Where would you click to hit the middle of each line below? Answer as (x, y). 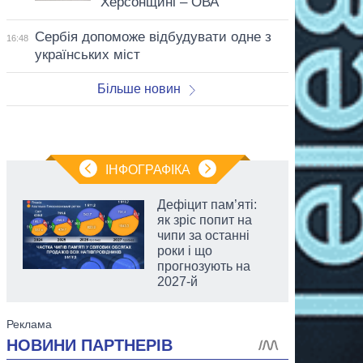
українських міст (87, 54)
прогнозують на (204, 266)
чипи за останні (203, 235)
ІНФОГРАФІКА (147, 169)
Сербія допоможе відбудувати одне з (153, 36)
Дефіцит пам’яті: (207, 204)
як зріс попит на (205, 220)
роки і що (185, 250)
